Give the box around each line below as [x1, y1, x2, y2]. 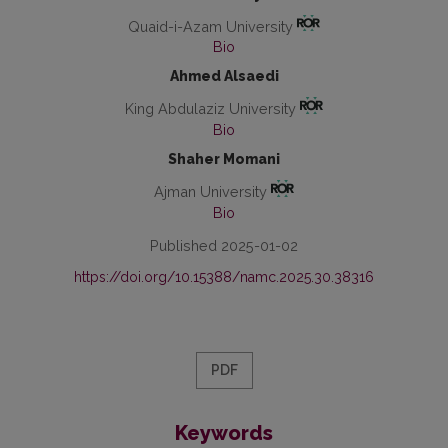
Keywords [175, 420, 273, 445]
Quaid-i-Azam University [127, 17, 297, 35]
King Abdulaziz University [124, 100, 300, 118]
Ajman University [153, 182, 271, 200]
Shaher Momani [168, 151, 280, 168]
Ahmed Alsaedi [169, 68, 279, 85]
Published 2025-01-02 [150, 236, 298, 254]
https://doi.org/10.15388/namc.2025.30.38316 [74, 268, 374, 285]
